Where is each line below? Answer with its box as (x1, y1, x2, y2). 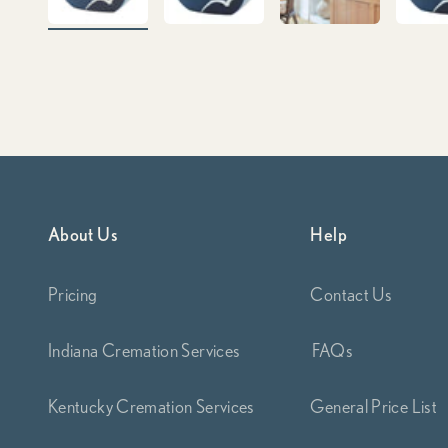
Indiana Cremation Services (48, 340, 241, 360)
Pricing (48, 284, 98, 304)
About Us (48, 224, 118, 244)
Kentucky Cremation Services (48, 396, 255, 416)
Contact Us (310, 284, 393, 304)
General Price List (310, 396, 437, 416)
